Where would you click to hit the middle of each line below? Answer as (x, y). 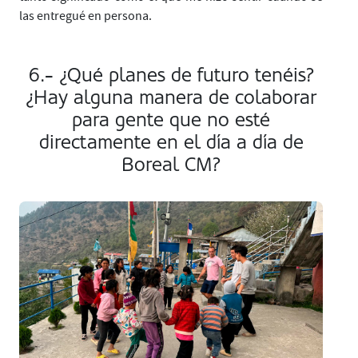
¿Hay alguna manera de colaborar (171, 97)
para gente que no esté (171, 119)
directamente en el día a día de (171, 142)
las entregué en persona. (86, 16)
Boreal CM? (171, 164)
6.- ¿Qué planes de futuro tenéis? (171, 75)
